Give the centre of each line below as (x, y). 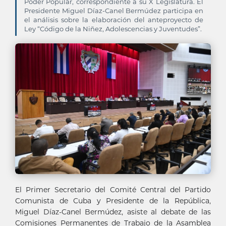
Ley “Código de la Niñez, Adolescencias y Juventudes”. (113, 29)
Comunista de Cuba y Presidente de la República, (113, 201)
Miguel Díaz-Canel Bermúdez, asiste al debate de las (113, 212)
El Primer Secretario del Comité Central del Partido (113, 189)
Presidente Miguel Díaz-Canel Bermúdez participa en (114, 11)
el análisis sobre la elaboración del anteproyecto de (114, 20)
